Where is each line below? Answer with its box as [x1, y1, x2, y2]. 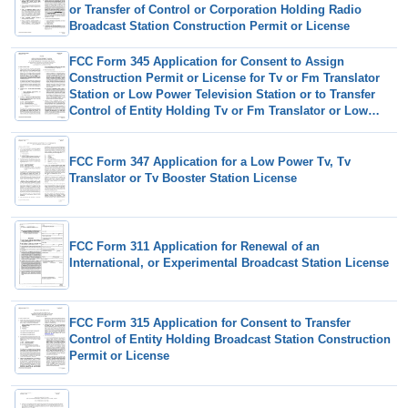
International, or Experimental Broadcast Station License [69, 256, 389, 270]
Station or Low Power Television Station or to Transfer [69, 87, 375, 101]
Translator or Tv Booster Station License [69, 171, 297, 186]
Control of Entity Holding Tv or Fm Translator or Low [69, 103, 368, 117]
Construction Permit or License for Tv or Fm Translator [69, 70, 380, 85]
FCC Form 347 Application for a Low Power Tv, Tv [69, 155, 351, 169]
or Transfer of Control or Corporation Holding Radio [69, 2, 362, 16]
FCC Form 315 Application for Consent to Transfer [69, 315, 351, 330]
